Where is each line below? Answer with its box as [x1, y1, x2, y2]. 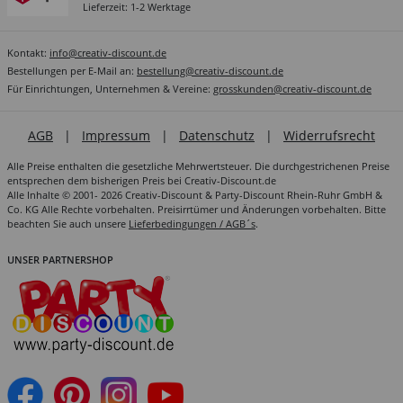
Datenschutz [179, 126, 255, 144]
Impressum [82, 126, 150, 144]
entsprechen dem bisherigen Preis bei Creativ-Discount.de [7, 173, 276, 187]
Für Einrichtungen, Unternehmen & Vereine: [7, 81, 213, 95]
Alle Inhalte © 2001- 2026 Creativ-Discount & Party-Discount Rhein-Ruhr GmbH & [7, 187, 382, 201]
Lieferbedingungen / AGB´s [129, 216, 255, 230]
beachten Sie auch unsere [7, 216, 129, 230]
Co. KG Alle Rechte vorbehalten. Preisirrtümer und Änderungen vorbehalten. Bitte [7, 201, 386, 216]
